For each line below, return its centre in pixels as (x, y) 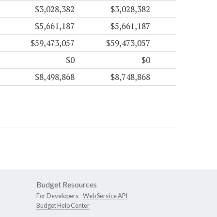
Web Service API (105, 196)
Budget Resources (67, 185)
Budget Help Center (63, 206)
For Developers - (60, 196)
